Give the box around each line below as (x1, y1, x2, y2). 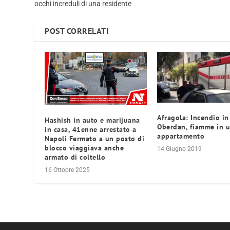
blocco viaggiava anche (45, 143, 124, 152)
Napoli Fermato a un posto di (45, 133, 145, 143)
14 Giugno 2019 (157, 145, 202, 152)
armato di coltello (45, 152, 106, 162)
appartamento (157, 131, 204, 141)
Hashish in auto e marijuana (45, 115, 140, 125)
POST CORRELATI (45, 25, 109, 36)
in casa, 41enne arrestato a (45, 124, 137, 134)
